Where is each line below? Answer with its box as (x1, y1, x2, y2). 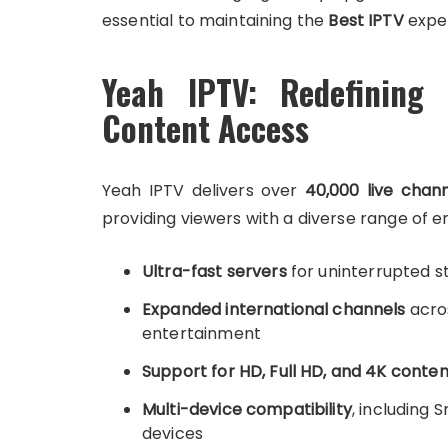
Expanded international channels (142, 298, 406, 321)
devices (142, 422, 204, 445)
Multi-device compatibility (142, 398, 352, 421)
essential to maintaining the (102, 9, 329, 32)
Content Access (102, 104, 309, 153)
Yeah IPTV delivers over (102, 179, 305, 202)
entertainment (142, 322, 261, 345)
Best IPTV (328, 9, 404, 32)
